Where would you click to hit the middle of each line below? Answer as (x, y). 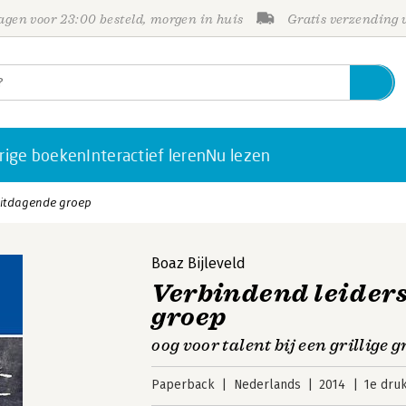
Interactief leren (146, 155)
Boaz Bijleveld (199, 263)
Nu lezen (238, 155)
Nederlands (267, 385)
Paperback (184, 385)
